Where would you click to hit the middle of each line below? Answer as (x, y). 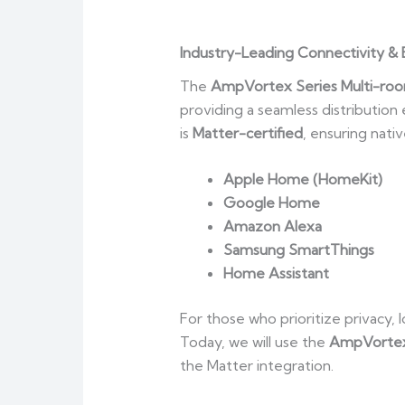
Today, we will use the (254, 342)
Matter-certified (247, 132)
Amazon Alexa (272, 226)
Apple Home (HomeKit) (302, 179)
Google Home (271, 203)
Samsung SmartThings (298, 250)
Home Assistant (276, 273)
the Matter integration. (256, 366)
